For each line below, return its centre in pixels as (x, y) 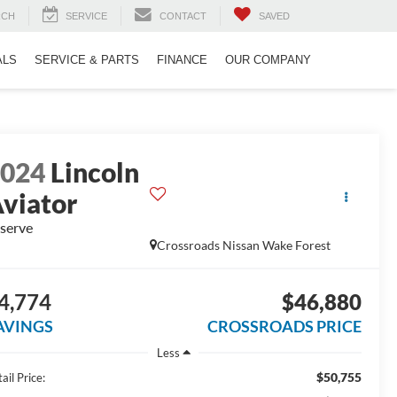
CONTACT (183, 16)
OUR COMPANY (268, 60)
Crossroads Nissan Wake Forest (243, 245)
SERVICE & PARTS (87, 60)
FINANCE (182, 60)
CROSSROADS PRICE (284, 327)
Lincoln (95, 172)
